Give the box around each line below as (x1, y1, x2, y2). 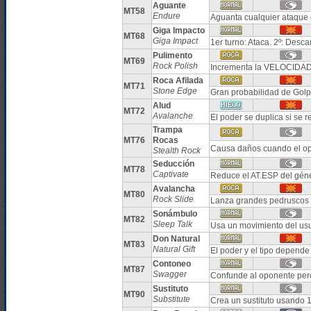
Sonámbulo (152, 209, 197, 219)
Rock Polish (152, 61, 198, 71)
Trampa (152, 125, 183, 135)
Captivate (152, 169, 189, 179)
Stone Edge (152, 86, 197, 96)
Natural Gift (152, 244, 195, 254)
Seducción (152, 159, 194, 169)
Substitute (152, 294, 190, 304)
